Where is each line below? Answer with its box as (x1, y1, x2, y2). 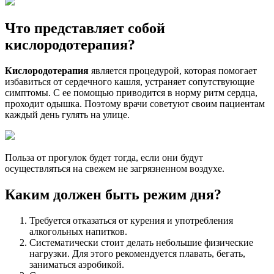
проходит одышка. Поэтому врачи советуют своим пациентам (5, 98, 265, 109)
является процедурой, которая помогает (89, 65, 257, 76)
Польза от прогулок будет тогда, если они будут (5, 152, 203, 163)
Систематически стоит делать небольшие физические (29, 237, 253, 248)
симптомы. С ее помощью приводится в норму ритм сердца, (5, 87, 257, 98)
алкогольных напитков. (29, 226, 127, 237)
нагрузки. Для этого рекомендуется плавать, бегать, (29, 248, 245, 259)
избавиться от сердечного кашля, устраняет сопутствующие (5, 76, 254, 87)
